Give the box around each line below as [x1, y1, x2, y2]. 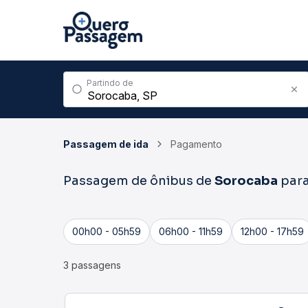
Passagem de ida [63, 138, 148, 150]
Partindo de [87, 78, 133, 88]
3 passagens [63, 259, 121, 271]
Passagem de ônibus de [63, 173, 214, 188]
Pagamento [170, 138, 222, 150]
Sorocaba [214, 173, 278, 188]
